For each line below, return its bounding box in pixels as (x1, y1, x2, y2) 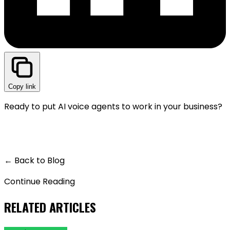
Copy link (8, 82, 36, 90)
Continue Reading (4, 175, 75, 187)
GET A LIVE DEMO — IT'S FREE (16, 131, 180, 144)
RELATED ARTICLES (4, 198, 96, 217)
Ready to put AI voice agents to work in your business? (4, 100, 222, 112)
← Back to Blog (4, 154, 65, 166)
